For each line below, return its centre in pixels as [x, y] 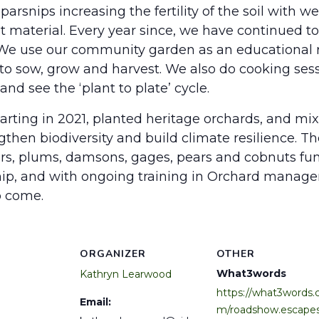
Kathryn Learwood [126, 274]
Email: [95, 302]
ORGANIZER [113, 254]
